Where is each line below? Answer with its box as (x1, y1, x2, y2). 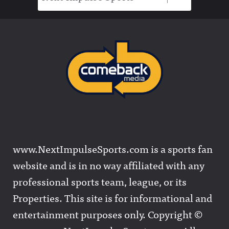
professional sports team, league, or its (13, 172, 187, 190)
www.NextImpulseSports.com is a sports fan (13, 140, 213, 157)
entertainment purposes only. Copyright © (13, 205, 202, 222)
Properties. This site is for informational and (13, 189, 212, 206)
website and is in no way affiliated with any (13, 156, 204, 173)
